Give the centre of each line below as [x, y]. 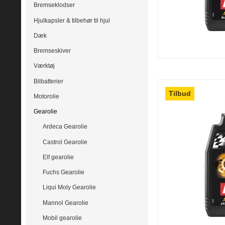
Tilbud [180, 93]
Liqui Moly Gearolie [69, 188]
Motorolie [46, 96]
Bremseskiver [52, 51]
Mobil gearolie [62, 218]
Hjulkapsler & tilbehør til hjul [72, 20]
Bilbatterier [48, 81]
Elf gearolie [58, 157]
